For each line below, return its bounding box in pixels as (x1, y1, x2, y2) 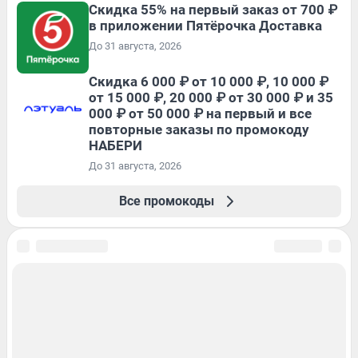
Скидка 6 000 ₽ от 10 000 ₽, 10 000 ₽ (89, 73, 328, 89)
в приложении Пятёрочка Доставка (89, 17, 322, 34)
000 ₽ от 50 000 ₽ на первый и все (89, 105, 312, 121)
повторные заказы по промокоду (89, 121, 309, 137)
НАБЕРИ (89, 137, 142, 153)
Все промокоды (118, 193, 214, 209)
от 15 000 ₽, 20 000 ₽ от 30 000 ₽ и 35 (89, 89, 333, 105)
